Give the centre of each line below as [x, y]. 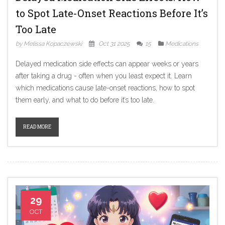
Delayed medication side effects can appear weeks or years [107, 64]
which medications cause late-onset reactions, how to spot [105, 88]
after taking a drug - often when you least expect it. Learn [104, 76]
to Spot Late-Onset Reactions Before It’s [112, 13]
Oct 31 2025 [114, 44]
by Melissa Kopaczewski [49, 44]
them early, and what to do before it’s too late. [85, 100]
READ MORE [37, 127]
